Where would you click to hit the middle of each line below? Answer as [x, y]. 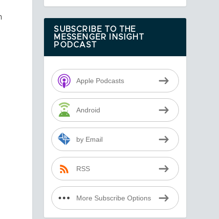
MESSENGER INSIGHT [99, 37]
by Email [89, 139]
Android [88, 110]
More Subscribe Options [113, 198]
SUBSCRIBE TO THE [95, 30]
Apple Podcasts [100, 81]
